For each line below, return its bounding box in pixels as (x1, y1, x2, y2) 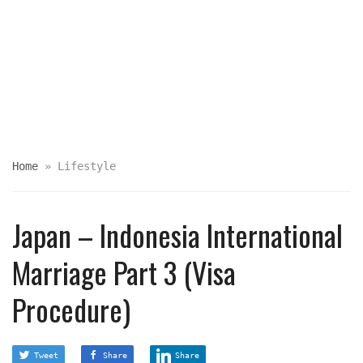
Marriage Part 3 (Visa (12, 250, 236, 294)
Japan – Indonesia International (12, 213, 343, 257)
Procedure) (12, 288, 130, 331)
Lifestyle (58, 160, 116, 173)
